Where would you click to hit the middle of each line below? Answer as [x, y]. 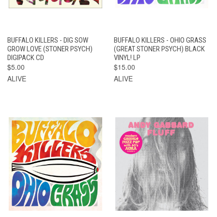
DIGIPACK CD [26, 57]
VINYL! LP [127, 57]
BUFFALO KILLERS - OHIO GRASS [160, 40]
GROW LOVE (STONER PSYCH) [50, 49]
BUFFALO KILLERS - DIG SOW [48, 40]
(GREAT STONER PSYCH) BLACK [159, 49]
